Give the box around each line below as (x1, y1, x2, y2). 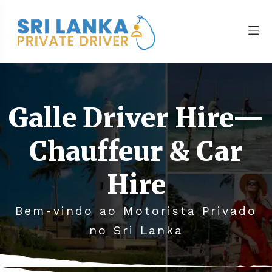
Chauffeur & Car (29, 135, 243, 168)
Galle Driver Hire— (8, 101, 264, 135)
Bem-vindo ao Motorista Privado (15, 204, 257, 218)
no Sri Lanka (89, 223, 183, 237)
